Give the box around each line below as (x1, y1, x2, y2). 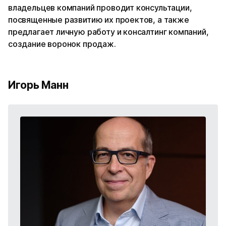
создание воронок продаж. (8, 38, 116, 49)
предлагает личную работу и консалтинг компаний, (8, 26, 209, 37)
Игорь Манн (8, 78, 69, 91)
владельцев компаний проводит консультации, (8, 2, 192, 13)
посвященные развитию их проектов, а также (8, 14, 189, 25)
